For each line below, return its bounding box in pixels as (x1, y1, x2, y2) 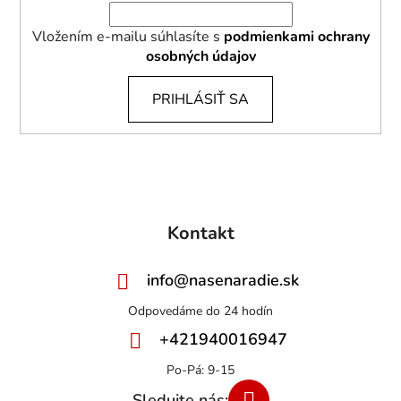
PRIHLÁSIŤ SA (152, 89, 249, 109)
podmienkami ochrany (223, 26, 370, 47)
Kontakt (166, 220, 235, 245)
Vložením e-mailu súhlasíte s (31, 26, 224, 47)
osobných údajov (145, 46, 256, 66)
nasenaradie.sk (189, 269, 299, 291)
